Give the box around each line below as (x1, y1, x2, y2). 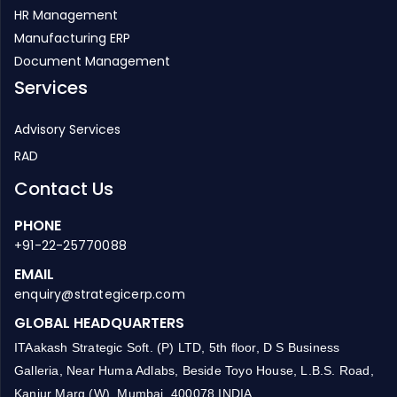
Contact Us (14, 175, 113, 201)
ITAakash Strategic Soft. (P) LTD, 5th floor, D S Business (14, 339, 340, 354)
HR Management (14, 5, 118, 24)
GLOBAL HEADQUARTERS (14, 312, 184, 333)
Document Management (14, 51, 170, 70)
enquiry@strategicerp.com (14, 284, 185, 303)
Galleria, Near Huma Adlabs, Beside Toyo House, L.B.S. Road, (14, 362, 374, 378)
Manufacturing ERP (14, 28, 130, 47)
